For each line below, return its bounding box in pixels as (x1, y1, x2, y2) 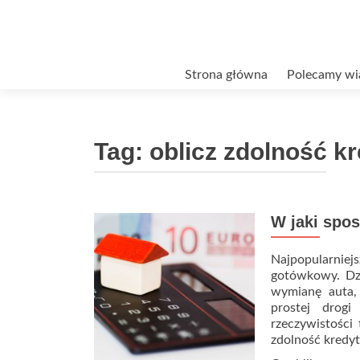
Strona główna (185, 68, 268, 81)
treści (93, 102, 125, 115)
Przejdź (93, 63, 134, 76)
